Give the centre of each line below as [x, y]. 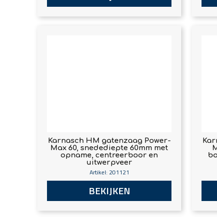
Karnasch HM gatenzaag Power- [109, 140]
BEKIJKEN [109, 190]
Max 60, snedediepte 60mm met [109, 148]
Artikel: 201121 [109, 172]
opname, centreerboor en [109, 155]
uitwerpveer [109, 162]
